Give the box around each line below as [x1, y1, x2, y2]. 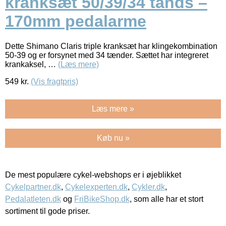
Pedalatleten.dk [5, 194, 61, 203]
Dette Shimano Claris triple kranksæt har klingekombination [5, 41, 217, 50]
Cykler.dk [132, 182, 165, 191]
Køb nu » [96, 133, 130, 142]
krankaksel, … [5, 60, 58, 69]
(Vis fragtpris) [31, 77, 78, 86]
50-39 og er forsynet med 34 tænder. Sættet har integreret [5, 50, 208, 60]
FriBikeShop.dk [74, 194, 130, 203]
